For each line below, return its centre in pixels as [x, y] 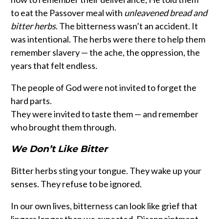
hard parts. [32, 101]
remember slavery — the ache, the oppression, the [106, 53]
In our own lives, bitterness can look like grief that [104, 206]
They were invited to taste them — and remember [105, 114]
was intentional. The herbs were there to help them [108, 39]
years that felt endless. [54, 66]
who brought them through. [64, 127]
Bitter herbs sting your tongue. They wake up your [106, 171]
